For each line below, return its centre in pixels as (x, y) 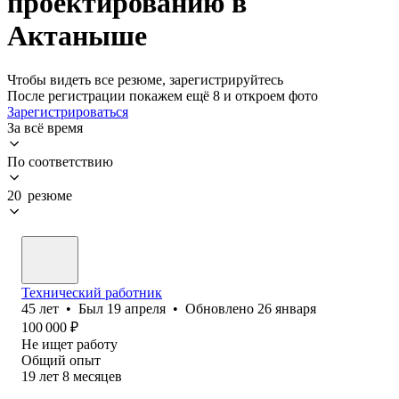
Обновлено (221, 308)
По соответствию (60, 161)
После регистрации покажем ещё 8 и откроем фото (163, 95)
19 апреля (136, 308)
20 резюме (40, 195)
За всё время (45, 127)
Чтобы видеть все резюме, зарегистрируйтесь (145, 79)
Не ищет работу (69, 344)
